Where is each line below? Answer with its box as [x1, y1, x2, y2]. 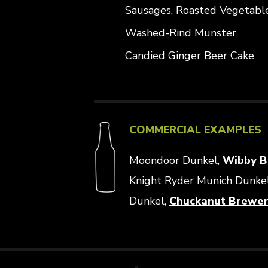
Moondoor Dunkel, [129, 153, 223, 167]
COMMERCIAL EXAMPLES [129, 123, 261, 137]
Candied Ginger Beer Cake [124, 48, 254, 63]
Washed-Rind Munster [124, 26, 236, 40]
